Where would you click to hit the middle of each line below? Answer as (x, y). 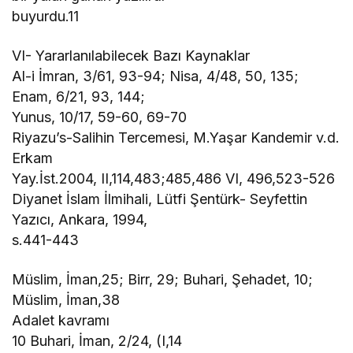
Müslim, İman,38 (66, 299)
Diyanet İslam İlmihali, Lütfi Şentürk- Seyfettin (160, 199)
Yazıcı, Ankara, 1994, (80, 219)
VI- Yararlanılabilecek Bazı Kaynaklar (131, 55)
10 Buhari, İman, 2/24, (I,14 (97, 340)
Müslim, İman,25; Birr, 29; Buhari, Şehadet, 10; (163, 279)
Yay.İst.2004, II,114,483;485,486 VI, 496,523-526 (174, 178)
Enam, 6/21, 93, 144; (79, 96)
